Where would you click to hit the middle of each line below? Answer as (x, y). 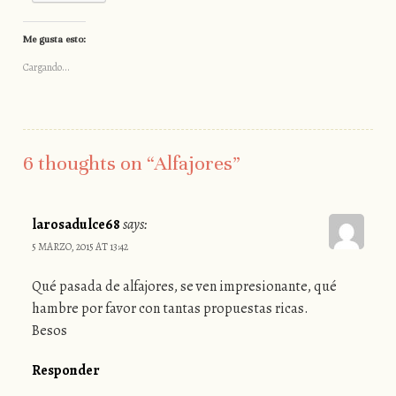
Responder (65, 371)
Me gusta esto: (54, 39)
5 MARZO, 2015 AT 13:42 (80, 247)
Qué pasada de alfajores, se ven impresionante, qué (184, 287)
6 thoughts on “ (88, 164)
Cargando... (46, 68)
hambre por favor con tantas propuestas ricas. (170, 309)
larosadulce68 (76, 225)
